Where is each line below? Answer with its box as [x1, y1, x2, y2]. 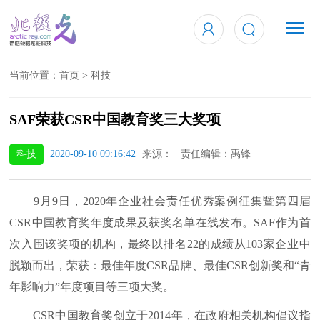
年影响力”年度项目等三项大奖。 [9, 281, 175, 293]
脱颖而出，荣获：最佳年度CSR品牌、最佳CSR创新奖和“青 [9, 259, 311, 271]
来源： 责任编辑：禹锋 [142, 149, 251, 159]
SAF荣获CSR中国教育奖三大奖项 [9, 111, 221, 127]
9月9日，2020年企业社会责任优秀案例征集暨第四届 [9, 195, 311, 207]
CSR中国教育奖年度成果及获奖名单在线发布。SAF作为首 [9, 216, 311, 229]
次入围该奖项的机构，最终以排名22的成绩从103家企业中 [9, 238, 311, 250]
